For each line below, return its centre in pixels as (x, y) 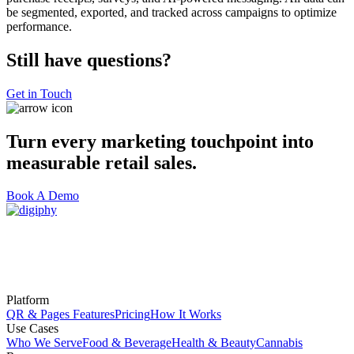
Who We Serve (44, 343)
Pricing (132, 314)
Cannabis (279, 343)
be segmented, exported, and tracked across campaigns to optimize (171, 12)
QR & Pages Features (60, 314)
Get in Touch (39, 93)
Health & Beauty (214, 343)
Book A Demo (43, 196)
